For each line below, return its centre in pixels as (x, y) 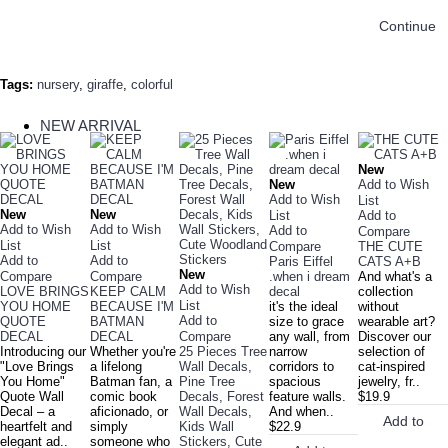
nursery (58, 84)
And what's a (395, 277)
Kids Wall (207, 427)
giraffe (105, 84)
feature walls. (307, 397)
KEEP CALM (127, 292)
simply (108, 427)
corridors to (301, 367)
